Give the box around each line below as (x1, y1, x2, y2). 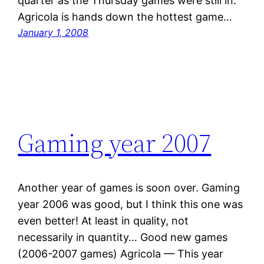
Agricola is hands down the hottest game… (18, 11, 233, 24)
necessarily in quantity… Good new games (18, 231, 228, 244)
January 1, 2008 (18, 27, 89, 39)
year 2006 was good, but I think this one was (18, 198, 243, 211)
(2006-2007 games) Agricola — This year (18, 247, 224, 260)
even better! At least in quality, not (18, 214, 189, 227)
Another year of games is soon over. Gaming (18, 181, 240, 194)
